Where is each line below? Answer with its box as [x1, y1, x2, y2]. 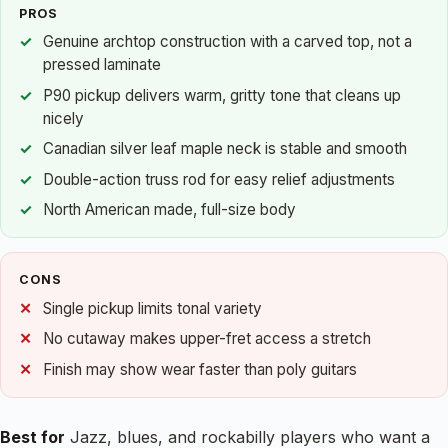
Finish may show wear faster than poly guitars [43, 359, 357, 379]
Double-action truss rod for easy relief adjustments [43, 169, 395, 189]
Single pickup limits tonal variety [43, 298, 262, 318]
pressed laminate [43, 54, 161, 74]
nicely [43, 108, 84, 128]
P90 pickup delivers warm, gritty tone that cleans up [43, 85, 401, 105]
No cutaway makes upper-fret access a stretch [43, 329, 371, 349]
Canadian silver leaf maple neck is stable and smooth [43, 139, 407, 159]
